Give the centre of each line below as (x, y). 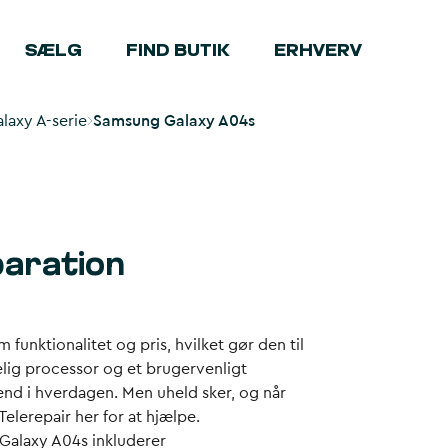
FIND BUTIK (177, 51)
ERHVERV (317, 51)
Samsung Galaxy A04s (174, 121)
